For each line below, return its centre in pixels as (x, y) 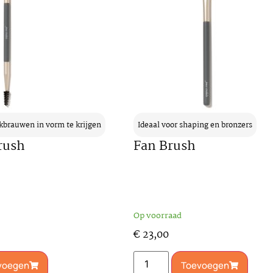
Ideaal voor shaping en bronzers (195, 125)
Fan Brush (165, 146)
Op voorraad (158, 215)
